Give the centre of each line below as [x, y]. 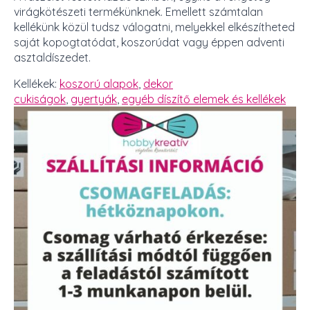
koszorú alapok [99, 83]
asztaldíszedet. [52, 57]
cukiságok [40, 99]
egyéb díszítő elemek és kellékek [204, 99]
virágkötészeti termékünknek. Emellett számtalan [138, 11]
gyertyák [94, 99]
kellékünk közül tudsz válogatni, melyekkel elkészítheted [154, 27]
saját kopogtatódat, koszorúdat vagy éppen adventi [149, 42]
